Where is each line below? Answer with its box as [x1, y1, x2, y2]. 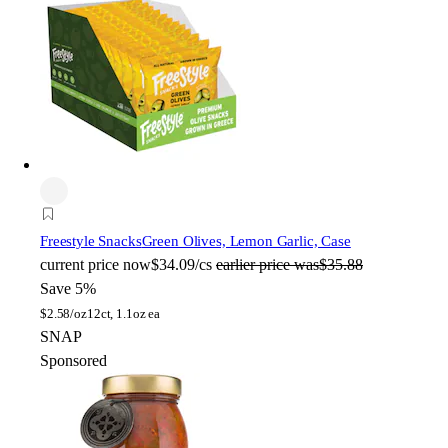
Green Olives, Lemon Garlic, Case [141, 232, 351, 249]
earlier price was [216, 255, 319, 273]
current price [40, 255, 119, 273]
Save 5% [40, 279, 96, 297]
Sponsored [40, 351, 107, 369]
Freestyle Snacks [40, 232, 142, 249]
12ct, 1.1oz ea [86, 305, 161, 321]
